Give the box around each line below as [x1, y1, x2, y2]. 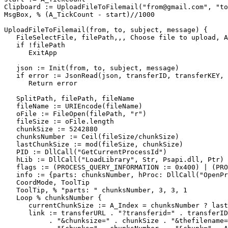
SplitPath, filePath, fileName [4, 95, 134, 103]
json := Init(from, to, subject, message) [4, 64, 179, 72]
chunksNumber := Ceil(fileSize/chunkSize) [4, 133, 179, 141]
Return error [4, 79, 77, 88]
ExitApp [4, 49, 57, 57]
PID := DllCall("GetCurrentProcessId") [4, 148, 167, 156]
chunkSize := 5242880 [4, 125, 98, 133]
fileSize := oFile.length [4, 118, 114, 126]
